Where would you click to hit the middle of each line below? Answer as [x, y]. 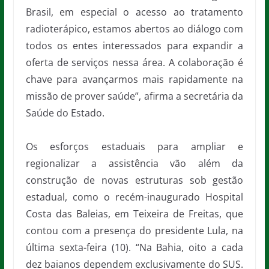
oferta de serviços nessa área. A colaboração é [134, 63]
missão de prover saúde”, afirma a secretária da [134, 96]
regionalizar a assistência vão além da [134, 164]
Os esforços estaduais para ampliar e [134, 147]
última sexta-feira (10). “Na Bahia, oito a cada [134, 248]
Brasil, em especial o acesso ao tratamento [134, 12]
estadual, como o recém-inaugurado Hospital [134, 197]
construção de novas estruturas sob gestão [134, 180]
